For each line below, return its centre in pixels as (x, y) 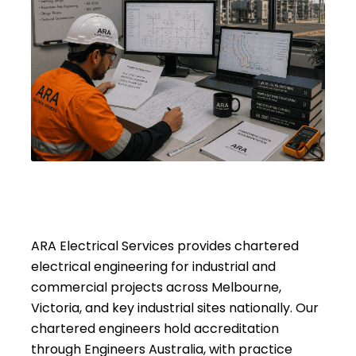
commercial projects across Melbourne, (156, 287)
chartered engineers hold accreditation (155, 328)
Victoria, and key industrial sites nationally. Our (174, 308)
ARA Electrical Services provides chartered (164, 246)
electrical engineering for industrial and (153, 266)
